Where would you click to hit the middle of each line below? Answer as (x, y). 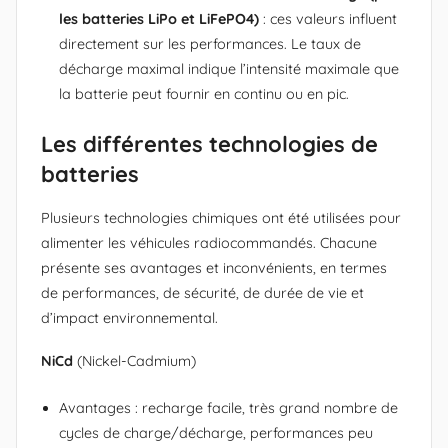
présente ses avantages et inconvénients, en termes (214, 267)
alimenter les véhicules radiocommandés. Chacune (209, 242)
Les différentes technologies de (209, 144)
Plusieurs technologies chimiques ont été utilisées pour (221, 217)
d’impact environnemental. (129, 317)
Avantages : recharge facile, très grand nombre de (228, 407)
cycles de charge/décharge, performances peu (216, 432)
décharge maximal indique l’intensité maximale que (229, 69)
